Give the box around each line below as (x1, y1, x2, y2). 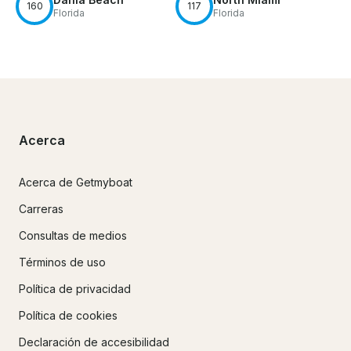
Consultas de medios (19, 229, 127, 243)
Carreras (19, 202, 63, 216)
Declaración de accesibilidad (19, 335, 169, 349)
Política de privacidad (19, 282, 131, 296)
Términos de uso (19, 255, 106, 270)
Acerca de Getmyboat (19, 175, 132, 190)
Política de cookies (19, 309, 118, 323)
